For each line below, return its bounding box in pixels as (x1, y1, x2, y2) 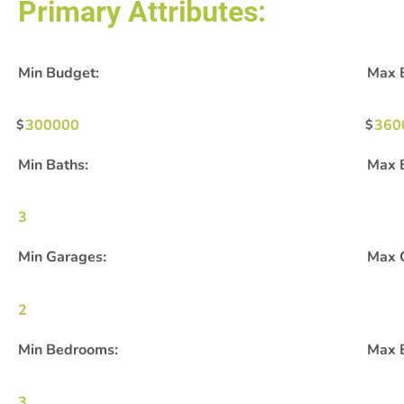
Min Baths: (18, 154, 88, 175)
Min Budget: (18, 62, 99, 83)
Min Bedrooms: (18, 339, 118, 360)
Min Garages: (18, 247, 106, 268)
